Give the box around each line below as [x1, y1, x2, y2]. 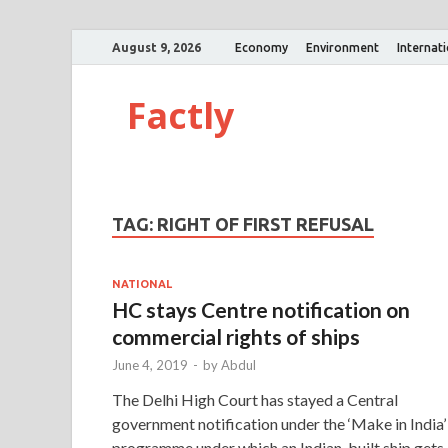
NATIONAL [112, 277, 172, 290]
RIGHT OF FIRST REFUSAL [157, 214, 374, 234]
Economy [235, 40, 288, 54]
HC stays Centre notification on [112, 296, 410, 322]
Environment [306, 40, 379, 54]
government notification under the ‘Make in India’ [112, 413, 446, 433]
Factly [127, 91, 234, 140]
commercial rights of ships [112, 323, 360, 349]
